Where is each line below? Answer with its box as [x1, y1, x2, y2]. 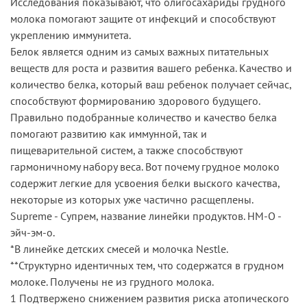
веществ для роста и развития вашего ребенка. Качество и [10, 60, 292, 75]
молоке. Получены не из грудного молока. [10, 274, 214, 288]
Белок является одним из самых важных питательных [10, 44, 269, 58]
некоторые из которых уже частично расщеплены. [10, 192, 254, 206]
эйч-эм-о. [10, 225, 55, 239]
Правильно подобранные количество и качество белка [10, 110, 277, 124]
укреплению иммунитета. [10, 27, 131, 42]
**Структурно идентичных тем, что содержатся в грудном [10, 258, 284, 272]
